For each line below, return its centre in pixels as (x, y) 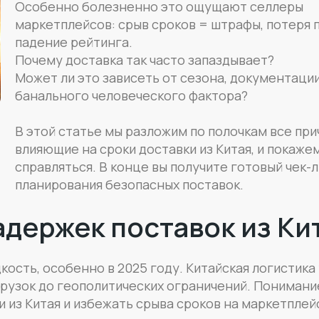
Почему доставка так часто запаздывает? (144, 60)
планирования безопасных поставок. (129, 184)
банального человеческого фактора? (131, 95)
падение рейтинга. (73, 42)
